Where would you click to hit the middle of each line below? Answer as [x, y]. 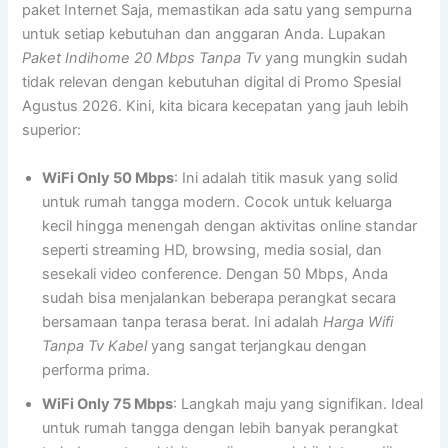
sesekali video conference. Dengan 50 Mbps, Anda [215, 273]
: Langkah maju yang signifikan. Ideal [298, 403]
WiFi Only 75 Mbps [108, 403]
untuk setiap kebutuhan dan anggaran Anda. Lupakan [204, 34]
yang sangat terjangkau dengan [257, 345]
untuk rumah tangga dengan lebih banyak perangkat [220, 427]
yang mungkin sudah [335, 58]
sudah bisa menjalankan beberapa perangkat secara [219, 297]
